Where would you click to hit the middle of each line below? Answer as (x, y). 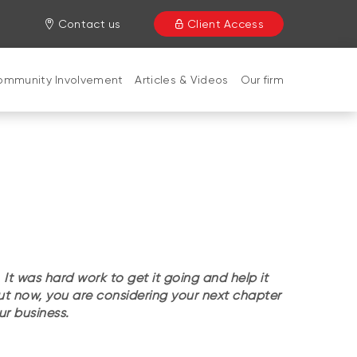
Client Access (226, 24)
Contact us (89, 24)
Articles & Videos (182, 80)
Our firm (262, 80)
